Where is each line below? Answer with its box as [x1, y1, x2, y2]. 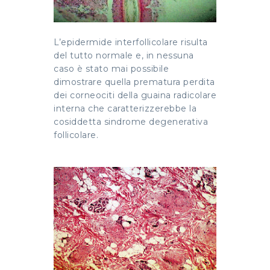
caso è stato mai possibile [54, 63, 169, 75]
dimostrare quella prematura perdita [54, 77, 215, 88]
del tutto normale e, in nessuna [54, 50, 194, 61]
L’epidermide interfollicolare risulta [54, 37, 208, 48]
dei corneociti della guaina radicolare [54, 90, 216, 101]
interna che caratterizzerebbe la [54, 103, 196, 115]
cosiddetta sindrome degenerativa [54, 116, 208, 128]
